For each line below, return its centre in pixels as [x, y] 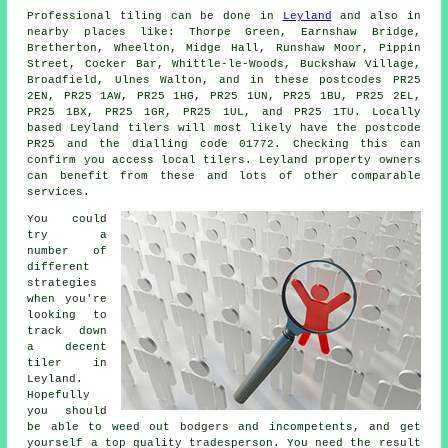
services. [59, 191]
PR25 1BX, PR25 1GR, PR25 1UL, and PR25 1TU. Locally [224, 111]
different [59, 266]
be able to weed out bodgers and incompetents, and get [224, 426]
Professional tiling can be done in [155, 15]
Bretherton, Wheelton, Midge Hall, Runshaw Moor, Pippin [224, 47]
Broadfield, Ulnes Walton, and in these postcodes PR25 [224, 79]
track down [67, 330]
